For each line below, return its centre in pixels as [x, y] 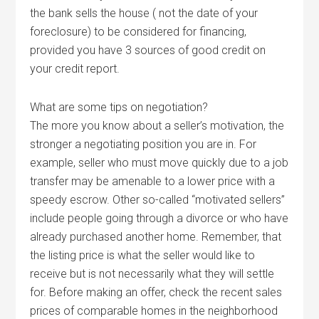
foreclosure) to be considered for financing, [138, 32]
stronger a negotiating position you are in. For [143, 144]
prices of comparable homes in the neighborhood [154, 311]
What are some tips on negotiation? [119, 107]
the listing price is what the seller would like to [143, 255]
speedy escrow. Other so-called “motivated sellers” [158, 200]
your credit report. [75, 69]
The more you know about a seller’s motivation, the [157, 126]
